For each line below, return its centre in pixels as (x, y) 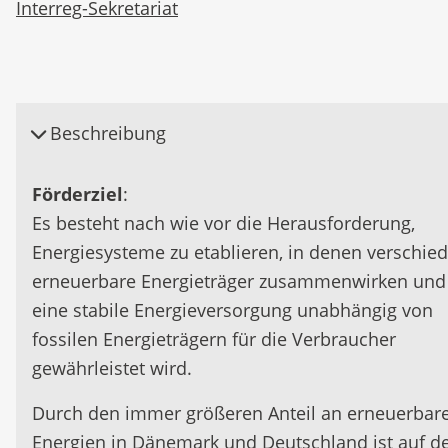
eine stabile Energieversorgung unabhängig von (232, 310)
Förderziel (77, 194)
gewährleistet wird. (112, 368)
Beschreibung (105, 133)
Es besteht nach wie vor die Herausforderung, (223, 223)
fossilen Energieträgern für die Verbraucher (214, 339)
